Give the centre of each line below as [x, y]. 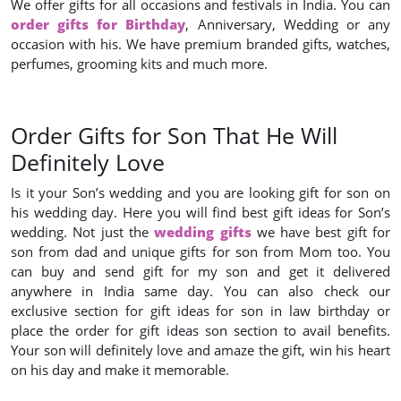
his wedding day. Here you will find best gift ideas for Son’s [200, 212]
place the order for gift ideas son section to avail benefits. [200, 330]
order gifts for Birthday [98, 24]
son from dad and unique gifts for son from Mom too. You [200, 252]
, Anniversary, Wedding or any [288, 24]
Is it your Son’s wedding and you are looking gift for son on [200, 192]
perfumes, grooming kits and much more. [139, 64]
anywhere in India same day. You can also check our [200, 291]
